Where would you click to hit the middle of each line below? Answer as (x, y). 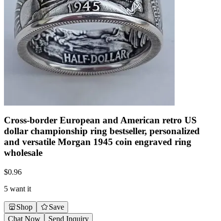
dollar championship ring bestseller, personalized (102, 131)
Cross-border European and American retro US (100, 120)
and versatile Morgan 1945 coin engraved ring (98, 142)
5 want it (18, 188)
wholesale (23, 153)
